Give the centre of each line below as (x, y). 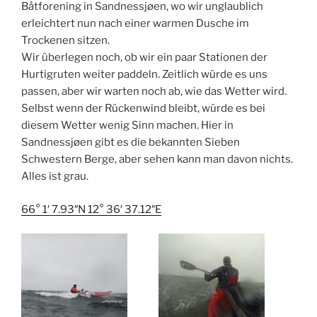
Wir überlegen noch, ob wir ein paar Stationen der (144, 58)
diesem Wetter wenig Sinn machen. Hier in (127, 126)
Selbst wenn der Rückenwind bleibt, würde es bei (143, 109)
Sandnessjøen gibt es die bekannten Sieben (131, 143)
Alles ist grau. (55, 177)
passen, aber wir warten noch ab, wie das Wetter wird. (154, 92)
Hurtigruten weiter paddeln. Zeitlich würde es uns (144, 75)
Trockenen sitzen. (65, 41)
